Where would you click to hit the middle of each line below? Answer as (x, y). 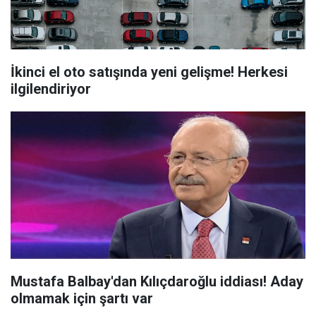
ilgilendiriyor (51, 89)
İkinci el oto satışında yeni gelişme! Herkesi (149, 72)
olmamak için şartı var (82, 298)
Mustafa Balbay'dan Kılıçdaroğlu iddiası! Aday (157, 281)
